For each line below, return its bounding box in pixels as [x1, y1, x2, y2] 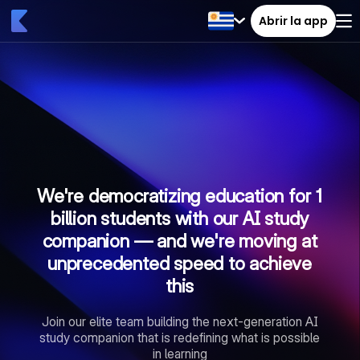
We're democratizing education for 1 [37, 185, 323, 207]
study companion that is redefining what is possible [39, 329, 321, 346]
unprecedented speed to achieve [47, 252, 313, 275]
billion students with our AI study [50, 207, 309, 230]
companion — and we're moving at [42, 230, 317, 252]
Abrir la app [259, 12, 328, 29]
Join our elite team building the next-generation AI [41, 313, 318, 329]
